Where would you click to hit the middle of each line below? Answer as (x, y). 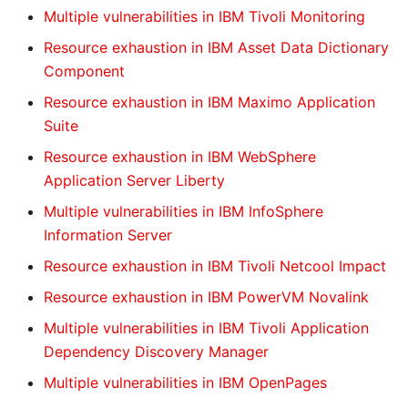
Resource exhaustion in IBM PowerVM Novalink (206, 297)
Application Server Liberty (134, 180)
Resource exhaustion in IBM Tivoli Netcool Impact (215, 266)
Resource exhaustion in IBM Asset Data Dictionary (216, 47)
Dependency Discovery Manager (156, 352)
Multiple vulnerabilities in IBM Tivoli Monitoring (204, 16)
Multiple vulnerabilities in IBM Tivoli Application (206, 328)
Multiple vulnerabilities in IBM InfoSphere (184, 211)
